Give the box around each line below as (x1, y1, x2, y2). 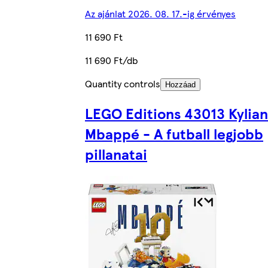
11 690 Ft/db (85, 53, 138, 68)
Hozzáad (165, 80, 196, 90)
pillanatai (85, 144, 147, 164)
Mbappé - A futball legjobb (85, 123, 263, 144)
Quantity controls (85, 77, 160, 91)
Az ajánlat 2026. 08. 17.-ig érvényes (85, 7, 236, 21)
